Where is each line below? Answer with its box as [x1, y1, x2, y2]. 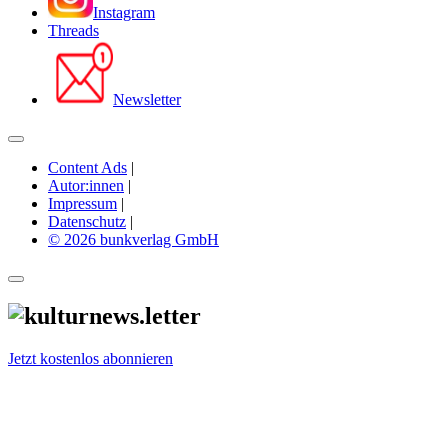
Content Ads [48, 158, 127, 176]
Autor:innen [48, 176, 124, 194]
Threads [48, 21, 99, 39]
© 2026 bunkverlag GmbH [48, 230, 219, 248]
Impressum [48, 194, 117, 212]
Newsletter [113, 90, 181, 108]
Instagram [93, 3, 155, 21]
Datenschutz [48, 212, 126, 230]
